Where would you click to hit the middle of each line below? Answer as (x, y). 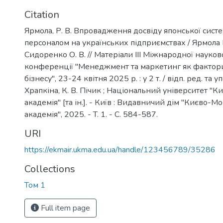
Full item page (64, 208)
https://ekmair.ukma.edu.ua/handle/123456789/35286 (120, 150)
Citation (42, 15)
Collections (50, 169)
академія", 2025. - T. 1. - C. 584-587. (91, 114)
